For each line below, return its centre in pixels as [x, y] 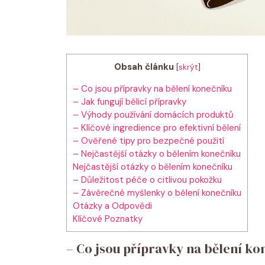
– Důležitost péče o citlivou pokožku [147, 180]
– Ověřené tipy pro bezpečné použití [148, 140]
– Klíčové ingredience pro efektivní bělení [157, 127]
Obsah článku [144, 67]
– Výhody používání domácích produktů [153, 114]
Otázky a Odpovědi [112, 206]
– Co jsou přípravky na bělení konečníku [152, 88]
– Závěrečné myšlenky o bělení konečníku [157, 193]
